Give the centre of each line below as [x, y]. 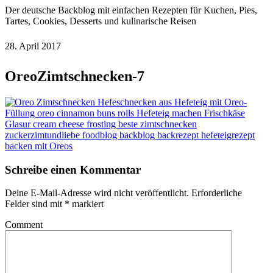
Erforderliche [217, 193]
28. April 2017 [33, 46]
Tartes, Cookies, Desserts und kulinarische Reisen [101, 21]
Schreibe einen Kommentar [73, 169]
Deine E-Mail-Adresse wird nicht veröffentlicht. [97, 193]
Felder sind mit [35, 204]
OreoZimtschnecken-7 [75, 76]
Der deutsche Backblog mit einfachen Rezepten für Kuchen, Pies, [131, 10]
